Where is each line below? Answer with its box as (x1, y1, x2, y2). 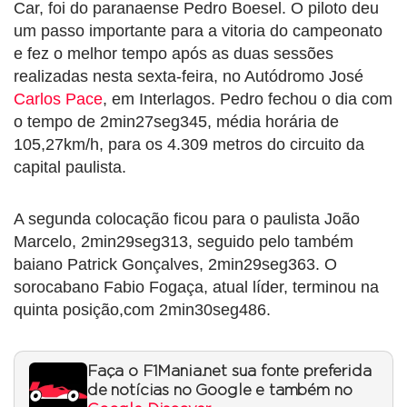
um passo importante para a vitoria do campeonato (14, 22, 382, 40)
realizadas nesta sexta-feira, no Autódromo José (14, 67, 363, 85)
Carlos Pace (14, 90, 103, 108)
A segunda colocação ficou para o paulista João (14, 210, 360, 228)
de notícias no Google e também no (87, 383, 352, 398)
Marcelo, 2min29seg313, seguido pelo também (14, 233, 353, 251)
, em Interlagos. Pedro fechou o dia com (103, 90, 392, 108)
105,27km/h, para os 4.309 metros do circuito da (14, 135, 364, 154)
